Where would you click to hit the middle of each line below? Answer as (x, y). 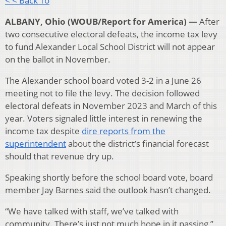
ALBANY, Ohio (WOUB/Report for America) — (102, 22)
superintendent (36, 144)
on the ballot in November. (58, 60)
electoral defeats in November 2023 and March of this (111, 106)
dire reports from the (124, 131)
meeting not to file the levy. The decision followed (102, 93)
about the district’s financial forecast (137, 144)
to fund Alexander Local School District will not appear (110, 47)
